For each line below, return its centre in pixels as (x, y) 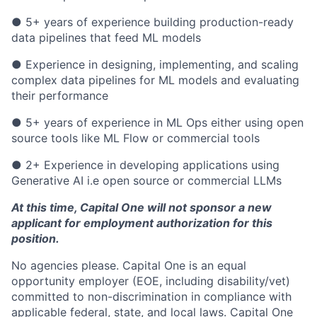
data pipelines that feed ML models (106, 38)
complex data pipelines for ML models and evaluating (155, 80)
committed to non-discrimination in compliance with (151, 296)
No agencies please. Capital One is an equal (129, 265)
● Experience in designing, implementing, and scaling (155, 64)
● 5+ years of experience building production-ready (152, 22)
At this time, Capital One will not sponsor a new (142, 207)
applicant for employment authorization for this (142, 223)
